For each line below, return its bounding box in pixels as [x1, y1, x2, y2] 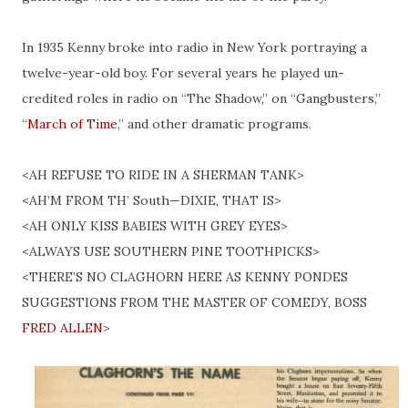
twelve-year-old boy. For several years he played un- [22, 65, 344, 82]
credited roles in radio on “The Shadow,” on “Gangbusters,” [22, 90, 381, 107]
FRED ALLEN [22, 320, 103, 337]
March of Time [27, 116, 117, 133]
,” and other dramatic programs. [117, 116, 311, 133]
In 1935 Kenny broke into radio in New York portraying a [22, 39, 367, 56]
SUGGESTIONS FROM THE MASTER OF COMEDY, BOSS [22, 294, 367, 311]
